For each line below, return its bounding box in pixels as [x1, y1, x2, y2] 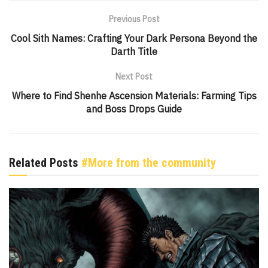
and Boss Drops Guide [86, 102, 182, 115]
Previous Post [108, 13, 160, 25]
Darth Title [111, 45, 157, 57]
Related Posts [9, 155, 78, 170]
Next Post [115, 71, 153, 82]
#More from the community [78, 155, 216, 170]
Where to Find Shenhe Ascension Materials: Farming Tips [11, 89, 257, 102]
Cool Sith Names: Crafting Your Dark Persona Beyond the [11, 32, 257, 44]
